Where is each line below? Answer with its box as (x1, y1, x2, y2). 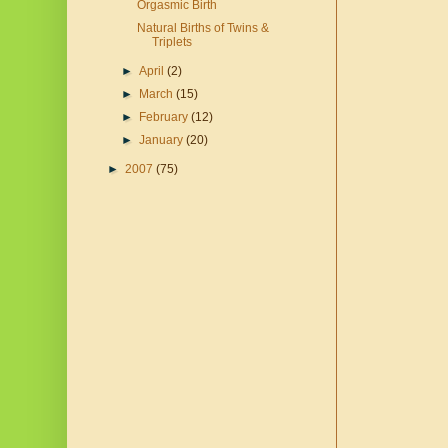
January (139, 133, 187, 148)
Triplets (151, 35, 192, 50)
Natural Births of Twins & (136, 21, 269, 36)
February (139, 110, 192, 125)
